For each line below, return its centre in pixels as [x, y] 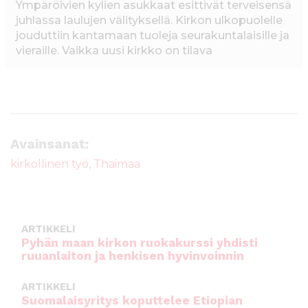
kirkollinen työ [49, 164]
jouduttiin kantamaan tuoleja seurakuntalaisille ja [153, 36]
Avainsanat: [49, 144]
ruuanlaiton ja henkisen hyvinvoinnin [133, 256]
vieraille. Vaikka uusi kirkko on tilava [114, 51]
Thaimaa [117, 164]
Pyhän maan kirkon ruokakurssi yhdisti [140, 243]
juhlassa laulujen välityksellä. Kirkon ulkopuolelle [149, 21]
